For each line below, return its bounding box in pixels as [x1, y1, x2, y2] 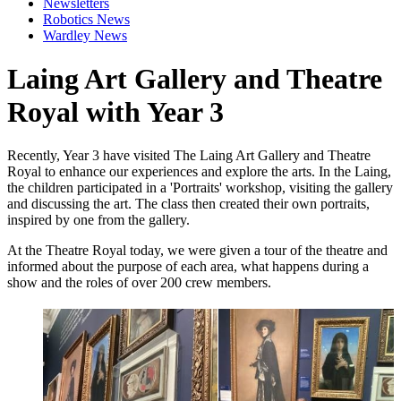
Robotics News [43, 11, 130, 27]
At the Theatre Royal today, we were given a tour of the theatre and [7, 243, 388, 259]
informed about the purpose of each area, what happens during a [7, 259, 369, 275]
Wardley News [43, 27, 127, 43]
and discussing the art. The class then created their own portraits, [7, 196, 370, 212]
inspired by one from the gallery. [7, 212, 193, 228]
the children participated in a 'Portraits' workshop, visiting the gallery [7, 180, 393, 196]
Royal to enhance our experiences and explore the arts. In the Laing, [7, 164, 391, 180]
